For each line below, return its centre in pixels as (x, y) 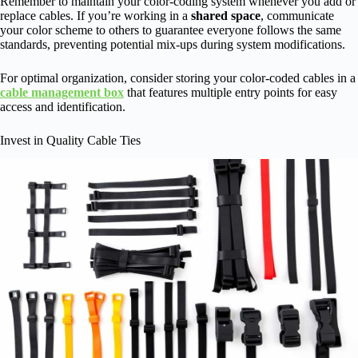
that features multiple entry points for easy (231, 92)
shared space (226, 15)
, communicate (297, 15)
